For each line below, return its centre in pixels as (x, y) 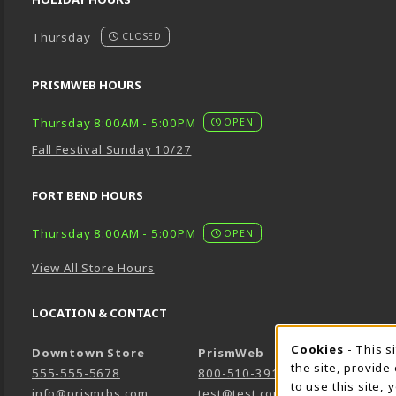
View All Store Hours (93, 268)
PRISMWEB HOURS (87, 84)
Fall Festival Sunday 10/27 (112, 150)
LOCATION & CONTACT (99, 313)
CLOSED (141, 37)
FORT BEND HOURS (88, 196)
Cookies (317, 349)
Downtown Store (88, 353)
